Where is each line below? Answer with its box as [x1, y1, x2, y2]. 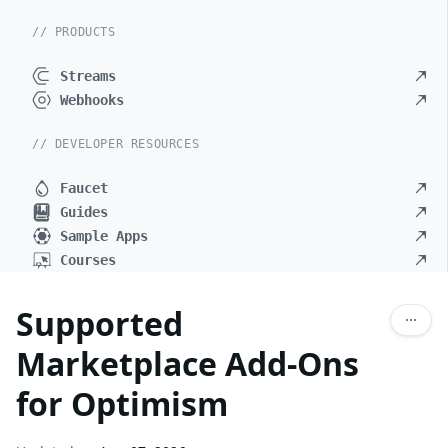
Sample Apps [60, 228, 148, 244]
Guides [60, 204, 108, 220]
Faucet [60, 180, 108, 196]
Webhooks [60, 92, 124, 108]
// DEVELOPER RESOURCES [32, 137, 200, 151]
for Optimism [16, 382, 228, 425]
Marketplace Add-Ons [16, 342, 359, 385]
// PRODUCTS [32, 25, 116, 39]
